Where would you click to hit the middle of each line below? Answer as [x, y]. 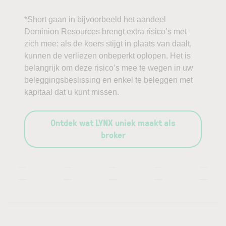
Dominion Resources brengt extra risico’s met [105, 32]
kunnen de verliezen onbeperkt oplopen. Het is [107, 56]
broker [113, 135]
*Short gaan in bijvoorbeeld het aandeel [95, 19]
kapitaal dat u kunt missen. [72, 92]
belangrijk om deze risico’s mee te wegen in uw [109, 68]
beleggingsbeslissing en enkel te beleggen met [108, 80]
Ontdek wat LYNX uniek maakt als [113, 123]
